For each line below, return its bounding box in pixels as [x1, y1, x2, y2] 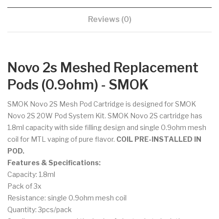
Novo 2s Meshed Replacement [7, 59, 198, 76]
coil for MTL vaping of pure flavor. [7, 134, 116, 143]
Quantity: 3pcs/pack [7, 205, 72, 214]
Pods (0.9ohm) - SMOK [7, 76, 149, 93]
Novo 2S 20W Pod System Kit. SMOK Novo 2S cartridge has [7, 111, 202, 120]
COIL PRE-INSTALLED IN [116, 134, 201, 143]
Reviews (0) [88, 14, 131, 24]
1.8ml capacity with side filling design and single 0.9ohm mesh [7, 123, 206, 131]
